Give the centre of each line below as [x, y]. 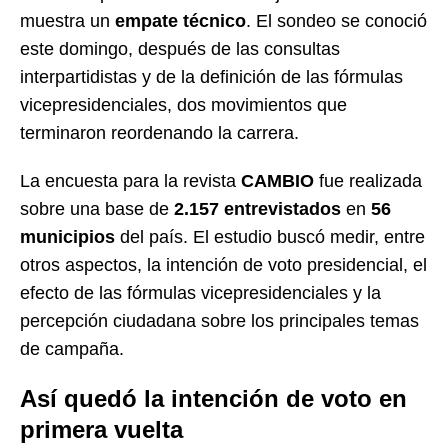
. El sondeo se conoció [336, 20]
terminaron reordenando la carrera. [159, 132]
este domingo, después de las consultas [180, 48]
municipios [67, 236]
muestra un [67, 20]
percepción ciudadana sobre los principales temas [219, 320]
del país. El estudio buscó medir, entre [270, 236]
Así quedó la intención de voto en [213, 398]
